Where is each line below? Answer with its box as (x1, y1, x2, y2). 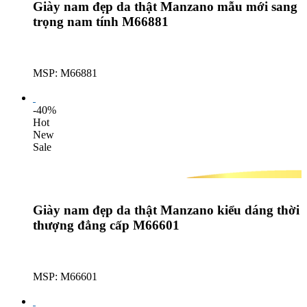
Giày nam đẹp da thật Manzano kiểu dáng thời (33, 203, 299, 218)
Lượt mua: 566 (33, 79, 97, 91)
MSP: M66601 (33, 270, 97, 282)
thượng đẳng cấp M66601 (33, 218, 180, 233)
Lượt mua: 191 (33, 282, 97, 295)
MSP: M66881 (33, 66, 97, 79)
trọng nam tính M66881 (33, 14, 169, 29)
